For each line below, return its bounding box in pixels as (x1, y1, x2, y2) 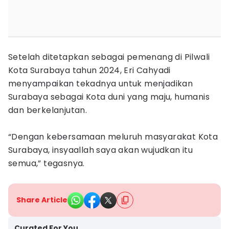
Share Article (16, 195, 67, 205)
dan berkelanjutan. (8, 104, 87, 116)
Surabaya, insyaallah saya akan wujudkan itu (8, 144, 193, 156)
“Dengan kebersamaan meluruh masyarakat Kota (8, 131, 218, 143)
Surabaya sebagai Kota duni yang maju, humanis (8, 91, 210, 103)
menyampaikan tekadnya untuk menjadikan (8, 78, 193, 89)
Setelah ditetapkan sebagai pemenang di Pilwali (8, 51, 210, 63)
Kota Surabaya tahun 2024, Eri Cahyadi (8, 64, 171, 76)
